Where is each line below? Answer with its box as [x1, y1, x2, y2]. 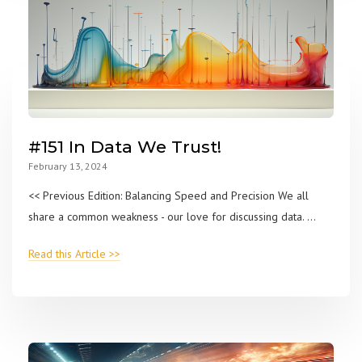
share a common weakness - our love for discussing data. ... [28, 209, 316, 225]
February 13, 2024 [28, 160, 107, 173]
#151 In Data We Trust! [28, 137, 221, 158]
